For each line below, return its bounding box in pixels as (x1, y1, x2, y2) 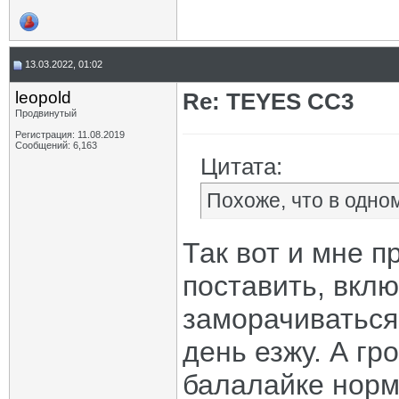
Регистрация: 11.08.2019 (15, 129, 125, 140)
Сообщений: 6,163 (15, 140, 97, 151)
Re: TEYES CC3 (183, 88, 354, 115)
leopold (15, 88, 71, 107)
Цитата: (200, 153, 282, 180)
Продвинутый (15, 108, 77, 118)
